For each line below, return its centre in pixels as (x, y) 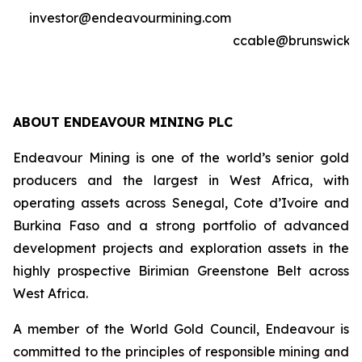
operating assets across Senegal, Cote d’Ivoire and (181, 203)
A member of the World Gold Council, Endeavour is (181, 329)
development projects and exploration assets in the (181, 248)
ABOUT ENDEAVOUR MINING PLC (123, 122)
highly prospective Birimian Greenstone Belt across (181, 271)
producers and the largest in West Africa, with (181, 180)
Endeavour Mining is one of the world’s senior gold (181, 158)
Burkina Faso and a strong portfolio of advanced (181, 225)
